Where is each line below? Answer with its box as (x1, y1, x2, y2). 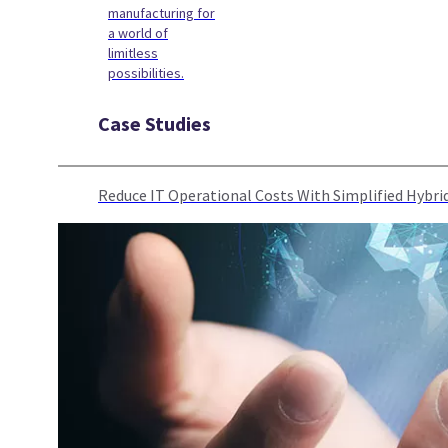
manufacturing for (108, 4, 215, 22)
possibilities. (108, 64, 184, 82)
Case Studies (98, 111, 211, 136)
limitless (108, 44, 158, 62)
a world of (108, 24, 168, 42)
